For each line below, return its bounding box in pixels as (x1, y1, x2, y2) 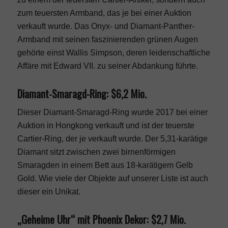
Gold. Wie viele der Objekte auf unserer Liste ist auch (17, 174, 208, 183)
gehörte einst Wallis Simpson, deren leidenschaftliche (17, 48, 210, 57)
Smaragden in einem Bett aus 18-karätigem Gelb (17, 161, 193, 170)
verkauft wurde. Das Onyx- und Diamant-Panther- (17, 21, 194, 31)
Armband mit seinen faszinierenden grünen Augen (17, 35, 198, 44)
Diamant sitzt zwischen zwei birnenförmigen (17, 148, 176, 157)
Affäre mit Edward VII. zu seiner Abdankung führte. (17, 61, 198, 70)
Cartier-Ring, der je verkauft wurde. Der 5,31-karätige (17, 134, 208, 144)
